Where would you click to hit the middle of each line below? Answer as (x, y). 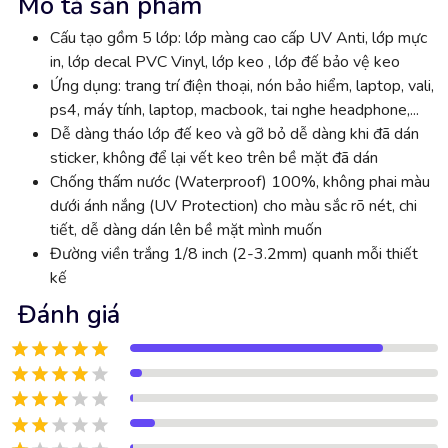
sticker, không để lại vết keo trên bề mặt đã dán (214, 157)
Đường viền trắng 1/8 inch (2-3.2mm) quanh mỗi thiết (234, 253)
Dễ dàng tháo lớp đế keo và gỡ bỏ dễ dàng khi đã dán (234, 133)
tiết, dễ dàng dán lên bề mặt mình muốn (186, 229)
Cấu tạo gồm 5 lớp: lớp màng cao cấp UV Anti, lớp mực (238, 37)
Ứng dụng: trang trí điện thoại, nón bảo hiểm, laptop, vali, (242, 85)
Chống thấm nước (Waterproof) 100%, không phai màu (240, 181)
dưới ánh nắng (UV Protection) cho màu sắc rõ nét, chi (233, 205)
